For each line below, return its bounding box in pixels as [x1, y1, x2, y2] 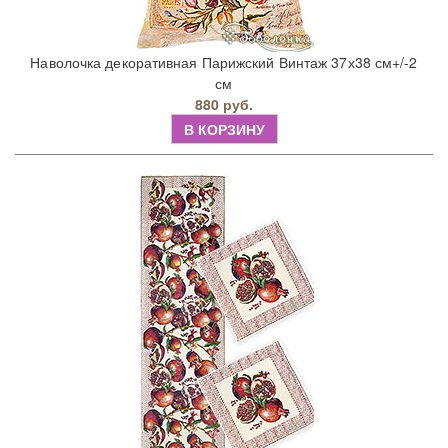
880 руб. [195, 94, 253, 115]
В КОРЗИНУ [183, 119, 265, 140]
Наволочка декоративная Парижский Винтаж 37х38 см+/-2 [30, 52, 418, 73]
